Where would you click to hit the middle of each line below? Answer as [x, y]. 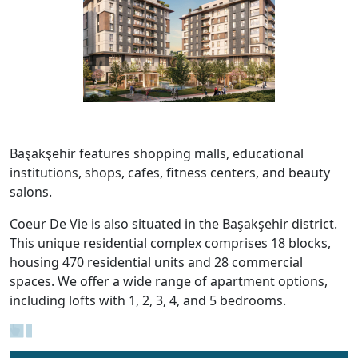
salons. [31, 191]
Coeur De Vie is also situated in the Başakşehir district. [173, 223]
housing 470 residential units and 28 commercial [156, 262]
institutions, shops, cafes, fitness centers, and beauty [170, 172]
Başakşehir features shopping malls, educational [157, 153]
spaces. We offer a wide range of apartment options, [169, 281]
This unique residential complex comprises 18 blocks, [170, 243]
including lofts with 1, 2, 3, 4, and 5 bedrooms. [148, 300]
